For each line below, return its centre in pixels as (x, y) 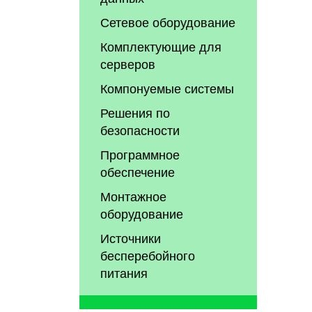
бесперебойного (148, 255)
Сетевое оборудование (168, 21)
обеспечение (138, 171)
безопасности (140, 129)
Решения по (135, 112)
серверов (128, 63)
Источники (131, 237)
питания (124, 272)
